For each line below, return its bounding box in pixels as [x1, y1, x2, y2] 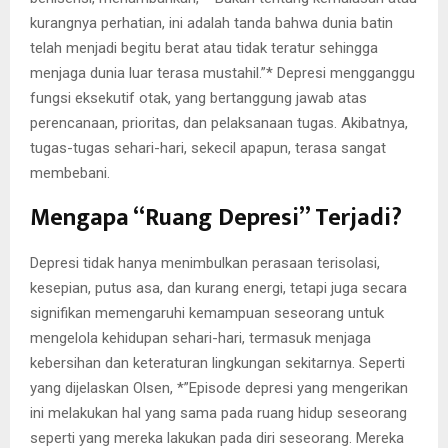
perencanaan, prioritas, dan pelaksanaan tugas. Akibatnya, [30, 114, 408, 133]
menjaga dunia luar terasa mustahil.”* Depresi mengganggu [30, 64, 415, 83]
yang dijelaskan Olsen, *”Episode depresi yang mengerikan [30, 379, 408, 398]
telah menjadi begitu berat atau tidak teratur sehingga [30, 39, 378, 58]
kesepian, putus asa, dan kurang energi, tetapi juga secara [30, 279, 407, 298]
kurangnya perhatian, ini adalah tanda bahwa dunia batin [30, 14, 393, 33]
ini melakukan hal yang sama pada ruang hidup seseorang [30, 404, 407, 423]
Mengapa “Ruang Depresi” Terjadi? [30, 198, 402, 239]
